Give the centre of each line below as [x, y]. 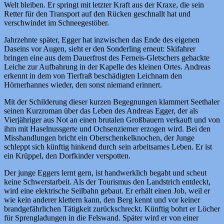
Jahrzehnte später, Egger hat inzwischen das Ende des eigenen [102, 39]
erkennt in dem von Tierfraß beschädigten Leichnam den [93, 75]
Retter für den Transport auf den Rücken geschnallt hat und [97, 13]
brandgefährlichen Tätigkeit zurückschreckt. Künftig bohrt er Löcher [112, 208]
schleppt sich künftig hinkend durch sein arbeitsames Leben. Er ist [108, 146]
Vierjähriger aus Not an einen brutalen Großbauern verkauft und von [112, 119]
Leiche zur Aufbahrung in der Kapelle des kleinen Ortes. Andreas [107, 66]
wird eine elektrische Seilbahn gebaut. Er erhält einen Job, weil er [107, 190]
